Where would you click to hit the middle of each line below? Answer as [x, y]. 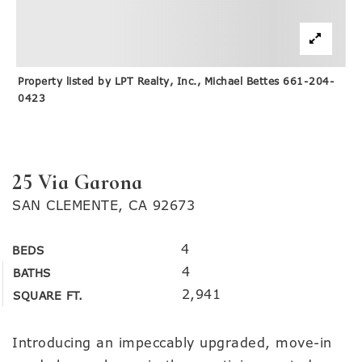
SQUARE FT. [48, 296]
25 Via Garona [78, 182]
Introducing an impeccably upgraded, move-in [172, 343]
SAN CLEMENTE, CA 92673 [103, 206]
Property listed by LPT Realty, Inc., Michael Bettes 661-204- [177, 82]
